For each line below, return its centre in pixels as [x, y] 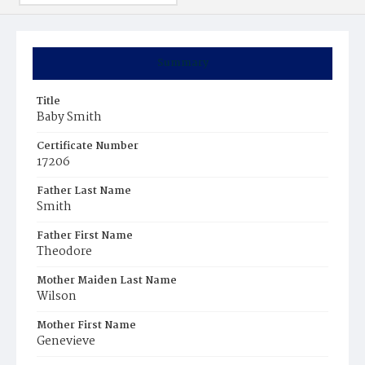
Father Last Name [84, 191]
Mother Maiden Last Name [107, 281]
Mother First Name [86, 325]
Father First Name [85, 236]
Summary [182, 63]
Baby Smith [69, 117]
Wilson [57, 297]
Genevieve [66, 341]
